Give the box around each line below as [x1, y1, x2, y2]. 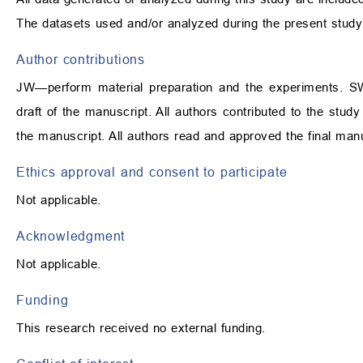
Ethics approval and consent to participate [16, 164, 288, 179]
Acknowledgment [16, 228, 126, 243]
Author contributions [16, 51, 145, 66]
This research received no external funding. [16, 320, 266, 335]
